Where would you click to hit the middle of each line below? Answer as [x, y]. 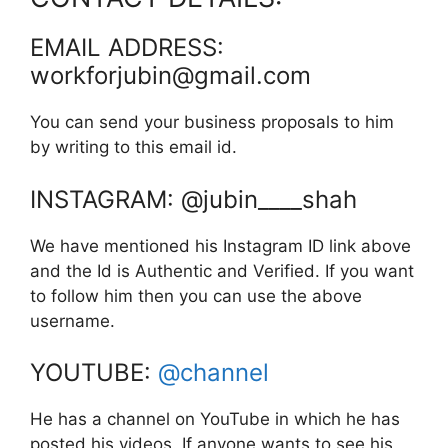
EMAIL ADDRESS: [127, 47]
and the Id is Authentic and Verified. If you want [222, 270]
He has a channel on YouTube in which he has [215, 419]
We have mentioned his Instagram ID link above [220, 245]
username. [72, 320]
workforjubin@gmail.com [170, 75]
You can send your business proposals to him [212, 122]
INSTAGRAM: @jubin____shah [193, 199]
